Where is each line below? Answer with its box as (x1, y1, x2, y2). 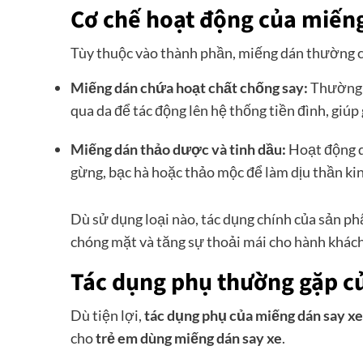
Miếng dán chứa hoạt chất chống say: (70, 79, 308, 97)
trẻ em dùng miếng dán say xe (96, 329, 282, 348)
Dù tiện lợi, (70, 306, 144, 325)
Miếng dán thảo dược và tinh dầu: (70, 140, 286, 159)
